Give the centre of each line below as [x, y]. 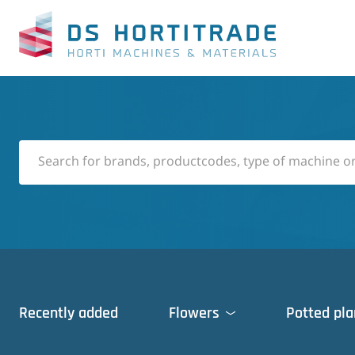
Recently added [69, 313]
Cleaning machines [94, 338]
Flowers [194, 313]
